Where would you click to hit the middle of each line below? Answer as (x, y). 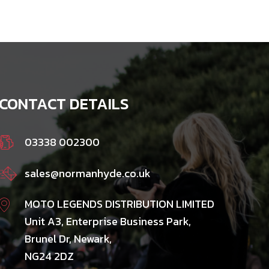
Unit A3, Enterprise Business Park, (107, 221)
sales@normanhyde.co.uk (87, 173)
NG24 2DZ (49, 256)
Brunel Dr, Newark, (68, 238)
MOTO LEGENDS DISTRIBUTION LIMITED (119, 204)
